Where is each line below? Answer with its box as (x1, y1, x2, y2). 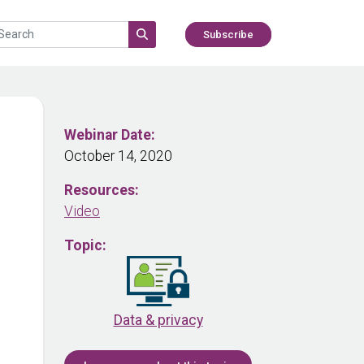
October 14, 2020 (64, 148, 172, 164)
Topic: (64, 237, 106, 253)
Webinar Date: (64, 127, 155, 143)
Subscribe (203, 28, 253, 41)
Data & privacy (113, 312, 203, 329)
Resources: (64, 182, 139, 198)
